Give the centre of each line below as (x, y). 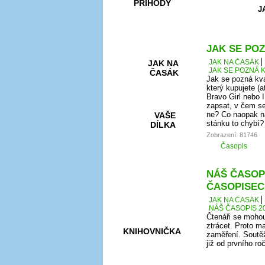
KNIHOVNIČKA (152, 231)
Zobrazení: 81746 (232, 135)
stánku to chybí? (235, 123)
